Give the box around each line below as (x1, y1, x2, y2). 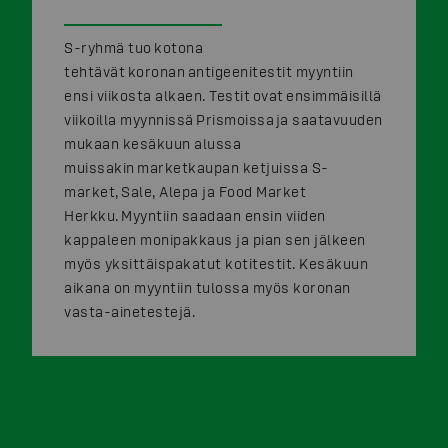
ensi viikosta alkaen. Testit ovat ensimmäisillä (64, 86, 382, 104)
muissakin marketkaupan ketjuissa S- (64, 158, 329, 176)
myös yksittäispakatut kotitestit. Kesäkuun (64, 254, 368, 272)
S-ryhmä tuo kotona (64, 38, 203, 56)
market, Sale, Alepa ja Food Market (64, 182, 306, 200)
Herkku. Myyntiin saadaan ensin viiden (64, 206, 326, 224)
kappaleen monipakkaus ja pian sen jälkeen (64, 230, 366, 248)
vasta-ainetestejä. (64, 302, 195, 320)
